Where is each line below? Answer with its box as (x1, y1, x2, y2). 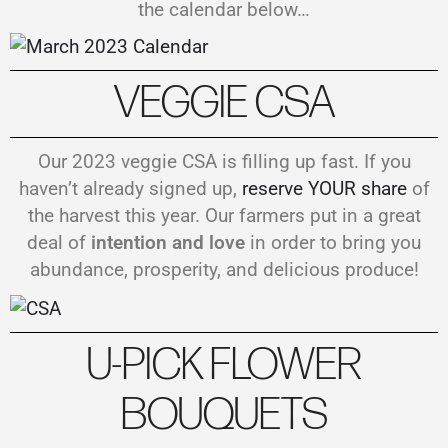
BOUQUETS (120, 387, 328, 443)
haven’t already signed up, (18, 177, 242, 201)
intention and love (91, 231, 245, 255)
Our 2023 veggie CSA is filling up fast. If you (37, 150, 411, 174)
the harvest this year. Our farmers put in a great (27, 204, 421, 228)
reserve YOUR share (241, 177, 407, 201)
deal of (27, 231, 91, 255)
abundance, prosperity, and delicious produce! (29, 258, 419, 282)
